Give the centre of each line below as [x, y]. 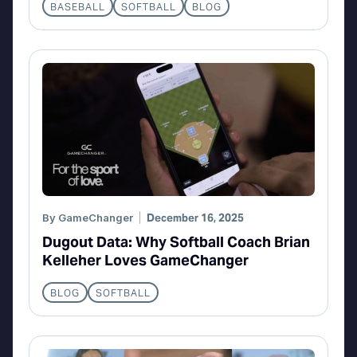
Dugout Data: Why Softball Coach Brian [176, 241]
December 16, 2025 [195, 218]
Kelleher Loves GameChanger [145, 260]
